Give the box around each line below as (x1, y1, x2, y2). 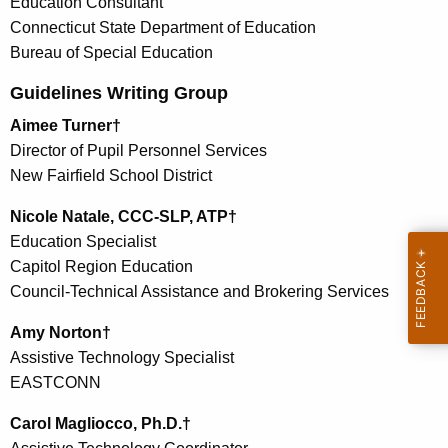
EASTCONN (10, 373, 105, 391)
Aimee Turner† (10, 116, 121, 134)
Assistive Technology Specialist (10, 348, 234, 366)
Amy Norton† (10, 323, 115, 341)
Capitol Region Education (10, 257, 193, 275)
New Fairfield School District (10, 166, 216, 184)
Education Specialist (10, 232, 156, 250)
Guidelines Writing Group (10, 82, 233, 103)
